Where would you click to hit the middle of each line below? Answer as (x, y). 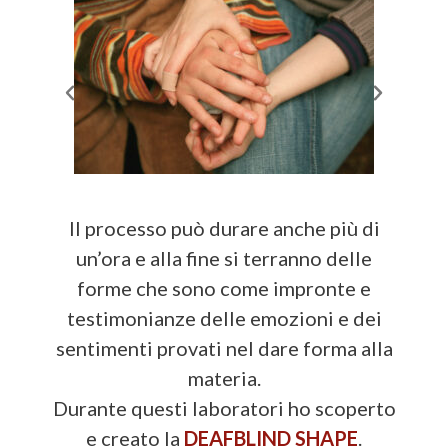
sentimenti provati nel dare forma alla (224, 347)
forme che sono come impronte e (224, 287)
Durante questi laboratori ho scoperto (224, 407)
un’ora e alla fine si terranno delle (224, 257)
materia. (224, 377)
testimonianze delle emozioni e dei (224, 317)
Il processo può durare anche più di (224, 227)
